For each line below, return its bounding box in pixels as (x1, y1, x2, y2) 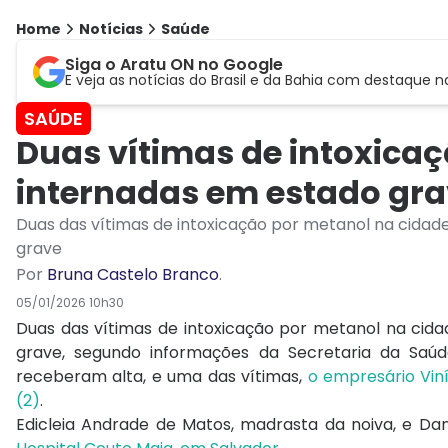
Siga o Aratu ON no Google (65, 53, 283, 77)
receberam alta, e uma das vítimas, (16, 365, 308, 389)
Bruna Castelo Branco (47, 263, 219, 287)
